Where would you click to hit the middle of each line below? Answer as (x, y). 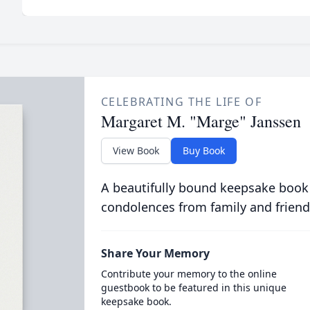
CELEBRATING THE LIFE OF (181, 102)
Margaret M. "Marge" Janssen (201, 121)
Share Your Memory (155, 253)
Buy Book (203, 151)
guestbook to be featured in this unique (193, 288)
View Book (136, 151)
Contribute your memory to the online (189, 274)
